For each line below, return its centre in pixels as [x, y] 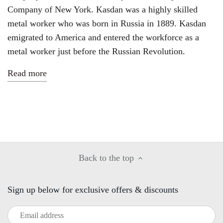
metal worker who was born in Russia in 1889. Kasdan [107, 23]
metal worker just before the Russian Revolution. [98, 51]
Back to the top [106, 158]
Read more [27, 73]
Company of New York [49, 9]
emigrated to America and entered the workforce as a [103, 37]
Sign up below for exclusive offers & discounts [93, 190]
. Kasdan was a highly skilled [144, 9]
